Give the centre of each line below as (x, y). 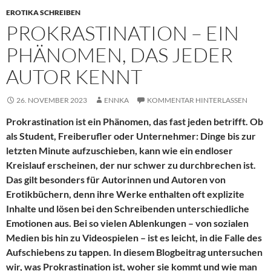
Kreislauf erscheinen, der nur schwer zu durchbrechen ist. (131, 165)
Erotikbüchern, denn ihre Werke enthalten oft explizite (125, 194)
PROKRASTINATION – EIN (122, 33)
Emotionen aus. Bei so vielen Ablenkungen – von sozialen (127, 223)
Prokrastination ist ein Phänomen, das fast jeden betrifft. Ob (135, 122)
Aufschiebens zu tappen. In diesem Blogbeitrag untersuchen (134, 252)
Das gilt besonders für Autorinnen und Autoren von (116, 180)
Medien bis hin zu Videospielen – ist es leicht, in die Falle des (134, 238)
